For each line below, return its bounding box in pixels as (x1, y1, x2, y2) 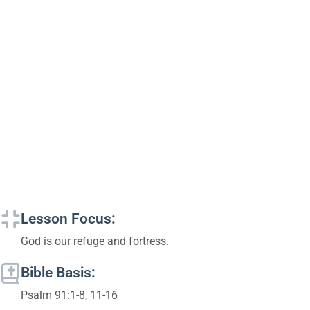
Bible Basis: (21, 264, 95, 281)
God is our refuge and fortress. (21, 234, 169, 248)
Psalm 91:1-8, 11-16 (21, 288, 118, 302)
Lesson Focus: (21, 210, 116, 227)
